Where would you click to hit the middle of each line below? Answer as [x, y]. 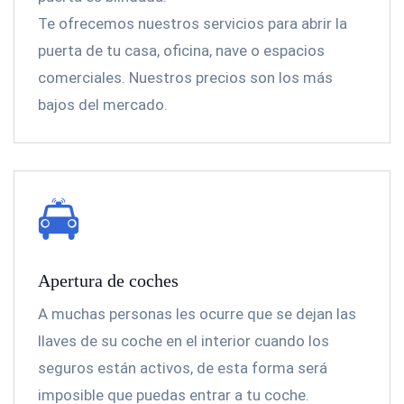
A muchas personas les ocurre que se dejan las [197, 314]
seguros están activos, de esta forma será [183, 368]
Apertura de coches [108, 280]
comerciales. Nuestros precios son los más [185, 78]
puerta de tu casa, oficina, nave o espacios [181, 50]
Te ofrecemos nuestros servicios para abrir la [193, 23]
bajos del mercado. [103, 105]
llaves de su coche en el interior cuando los [184, 341]
